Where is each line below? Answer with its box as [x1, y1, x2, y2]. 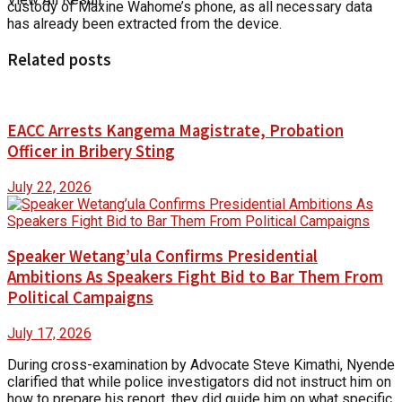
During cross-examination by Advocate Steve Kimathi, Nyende [7, 356, 395, 374]
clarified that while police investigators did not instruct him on [7, 373, 391, 391]
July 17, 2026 [7, 325, 92, 343]
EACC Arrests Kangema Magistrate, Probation [7, 120, 344, 142]
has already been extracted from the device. [7, 14, 282, 32]
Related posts [7, 48, 111, 70]
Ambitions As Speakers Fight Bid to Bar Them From [7, 267, 383, 288]
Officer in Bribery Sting [7, 141, 175, 162]
